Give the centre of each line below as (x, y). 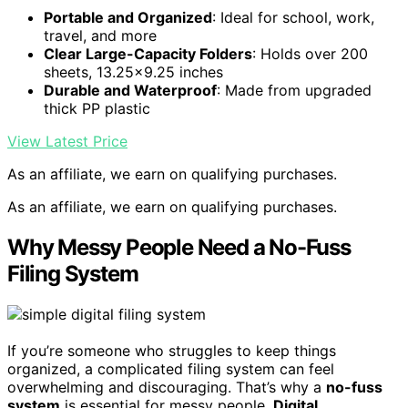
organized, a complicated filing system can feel (171, 369)
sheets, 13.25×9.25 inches (133, 72)
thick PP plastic (97, 109)
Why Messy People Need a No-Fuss (179, 248)
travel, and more (100, 36)
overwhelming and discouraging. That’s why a (167, 388)
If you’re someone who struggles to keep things (172, 351)
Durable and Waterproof (130, 91)
